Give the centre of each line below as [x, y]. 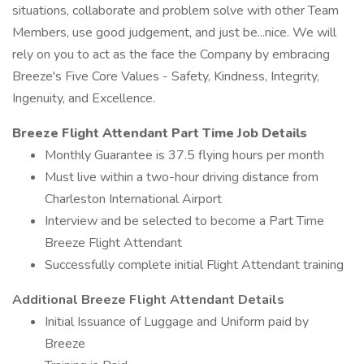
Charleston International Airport [133, 199]
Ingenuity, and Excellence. [84, 98]
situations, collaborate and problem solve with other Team [175, 11]
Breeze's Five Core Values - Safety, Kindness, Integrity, [166, 76]
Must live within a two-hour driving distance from [182, 177]
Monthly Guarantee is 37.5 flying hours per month [184, 155]
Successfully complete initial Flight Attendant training [194, 265]
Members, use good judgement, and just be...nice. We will [174, 32]
